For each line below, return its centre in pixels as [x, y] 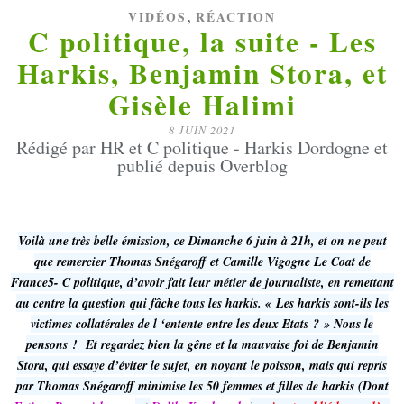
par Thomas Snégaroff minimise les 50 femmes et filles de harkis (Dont [202, 386]
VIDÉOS [157, 17]
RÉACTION [236, 17]
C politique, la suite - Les [202, 41]
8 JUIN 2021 [202, 130]
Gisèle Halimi [202, 105]
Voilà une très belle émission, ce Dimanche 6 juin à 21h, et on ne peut [202, 241]
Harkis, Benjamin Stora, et [202, 73]
